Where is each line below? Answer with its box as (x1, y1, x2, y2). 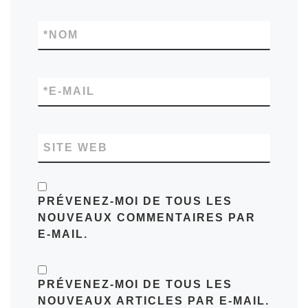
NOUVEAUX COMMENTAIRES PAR (38, 212, 256, 224)
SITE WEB (43, 142, 108, 154)
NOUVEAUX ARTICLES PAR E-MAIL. (38, 294, 269, 307)
